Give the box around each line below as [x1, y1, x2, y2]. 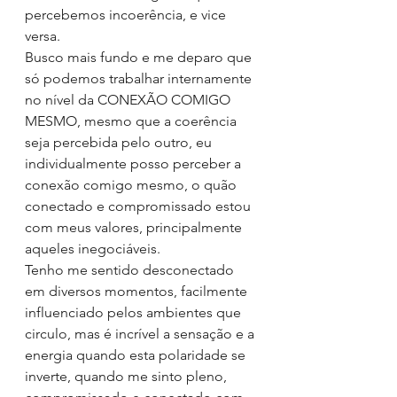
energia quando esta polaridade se [25, 346, 249, 363]
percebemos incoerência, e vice [25, 6, 230, 23]
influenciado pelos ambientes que [25, 304, 245, 321]
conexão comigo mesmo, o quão [25, 176, 240, 193]
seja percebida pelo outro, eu [25, 134, 215, 151]
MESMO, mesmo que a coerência [25, 113, 240, 129]
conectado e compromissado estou [25, 198, 254, 214]
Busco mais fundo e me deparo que [25, 49, 255, 66]
